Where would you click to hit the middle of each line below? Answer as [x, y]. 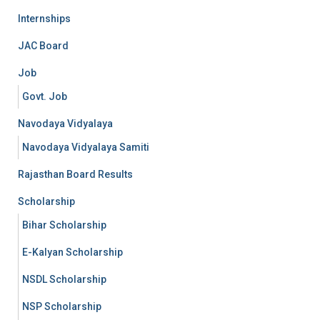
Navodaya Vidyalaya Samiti [86, 147]
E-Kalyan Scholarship [72, 252]
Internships [44, 19]
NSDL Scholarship [64, 279]
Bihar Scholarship [64, 225]
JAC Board [43, 46]
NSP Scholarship [62, 306]
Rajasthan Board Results [75, 174]
